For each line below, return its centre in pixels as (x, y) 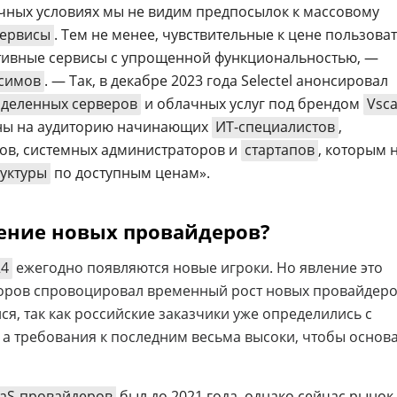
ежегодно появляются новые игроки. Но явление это (198, 267)
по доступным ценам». (130, 172)
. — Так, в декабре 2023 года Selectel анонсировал (216, 80)
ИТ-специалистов (275, 126)
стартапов (280, 149)
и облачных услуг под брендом (252, 103)
